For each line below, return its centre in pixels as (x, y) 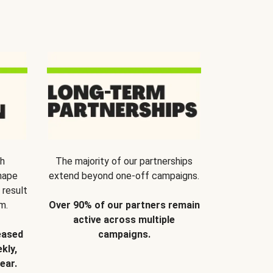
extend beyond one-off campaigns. (124, 176)
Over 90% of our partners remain (124, 205)
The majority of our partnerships (124, 161)
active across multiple (124, 220)
